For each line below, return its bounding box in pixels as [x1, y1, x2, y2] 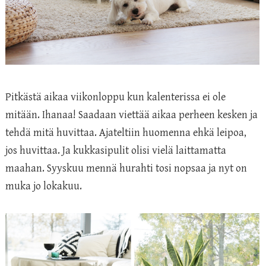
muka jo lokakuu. [5, 180, 82, 193]
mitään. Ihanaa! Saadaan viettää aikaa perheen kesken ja [5, 109, 258, 122]
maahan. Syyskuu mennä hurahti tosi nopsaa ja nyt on [5, 162, 247, 175]
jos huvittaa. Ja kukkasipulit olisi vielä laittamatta [5, 144, 226, 157]
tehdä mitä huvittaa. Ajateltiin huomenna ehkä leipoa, [5, 126, 246, 140]
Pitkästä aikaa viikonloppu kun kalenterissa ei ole [5, 91, 226, 104]
